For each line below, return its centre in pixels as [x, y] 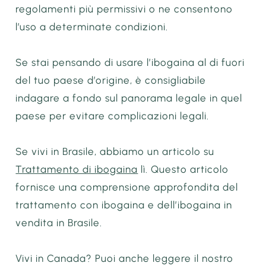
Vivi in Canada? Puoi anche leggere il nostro [125, 258]
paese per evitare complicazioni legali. [113, 116]
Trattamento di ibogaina [77, 169]
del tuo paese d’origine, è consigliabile [111, 80]
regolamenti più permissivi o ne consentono [124, 9]
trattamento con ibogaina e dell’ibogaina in [124, 205]
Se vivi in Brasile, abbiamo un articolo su [115, 151]
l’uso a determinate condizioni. [92, 27]
